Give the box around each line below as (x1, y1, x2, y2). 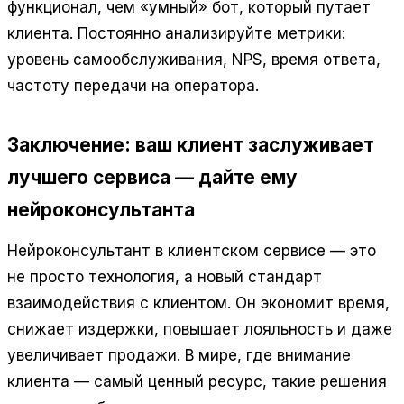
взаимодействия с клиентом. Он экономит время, (7, 293, 390, 312)
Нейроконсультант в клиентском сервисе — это (7, 241, 376, 260)
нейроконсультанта (7, 198, 195, 222)
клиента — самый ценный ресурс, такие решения (7, 372, 387, 390)
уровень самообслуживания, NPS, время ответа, (7, 50, 381, 69)
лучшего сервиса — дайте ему (7, 166, 298, 189)
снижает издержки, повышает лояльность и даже (7, 319, 392, 338)
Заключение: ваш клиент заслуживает (7, 133, 374, 157)
